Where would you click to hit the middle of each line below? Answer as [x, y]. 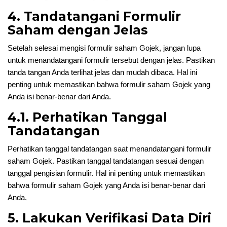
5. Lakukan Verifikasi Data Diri [109, 218]
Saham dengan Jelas [78, 30]
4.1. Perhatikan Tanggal [87, 117]
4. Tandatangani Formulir [94, 16]
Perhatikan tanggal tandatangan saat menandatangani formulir [109, 149]
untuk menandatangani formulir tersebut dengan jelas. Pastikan [111, 60]
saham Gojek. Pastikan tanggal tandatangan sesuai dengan [106, 161]
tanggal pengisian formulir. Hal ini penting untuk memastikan [106, 173]
